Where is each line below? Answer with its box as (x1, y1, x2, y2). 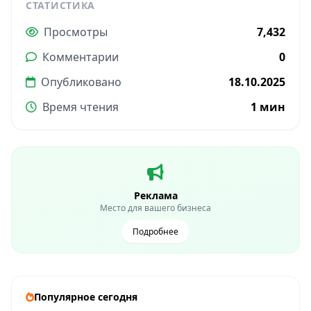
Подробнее (133, 226, 178, 238)
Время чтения (42, 99, 119, 115)
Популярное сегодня (34, 290, 137, 304)
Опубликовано (41, 74, 121, 90)
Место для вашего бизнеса (100, 202, 211, 215)
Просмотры (44, 24, 108, 40)
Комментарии (42, 49, 119, 65)
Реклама (133, 189, 178, 203)
